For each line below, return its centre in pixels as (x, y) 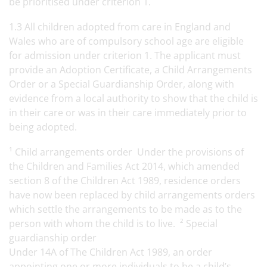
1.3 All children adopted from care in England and (120, 27)
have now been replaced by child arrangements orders (132, 195)
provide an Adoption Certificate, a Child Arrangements (131, 70)
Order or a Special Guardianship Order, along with (122, 84)
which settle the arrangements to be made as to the (125, 209)
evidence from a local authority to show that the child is (133, 98)
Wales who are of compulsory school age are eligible (126, 41)
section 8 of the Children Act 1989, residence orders (125, 181)
